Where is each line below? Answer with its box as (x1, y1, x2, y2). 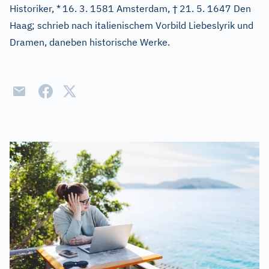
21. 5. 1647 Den (180, 2, 251, 14)
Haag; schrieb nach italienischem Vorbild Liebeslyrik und (10, 19, 253, 31)
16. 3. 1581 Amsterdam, (62, 2, 172, 14)
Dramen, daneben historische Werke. (10, 36, 170, 48)
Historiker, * (10, 2, 61, 14)
